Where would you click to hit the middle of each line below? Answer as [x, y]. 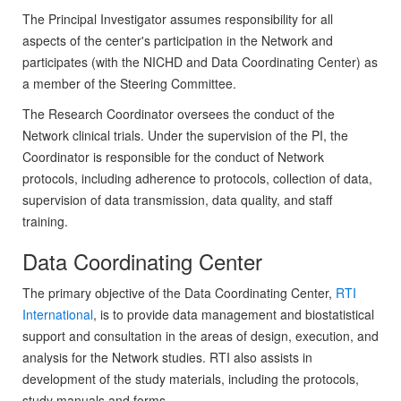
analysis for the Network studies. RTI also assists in [167, 358]
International [58, 315]
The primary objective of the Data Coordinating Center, [179, 293]
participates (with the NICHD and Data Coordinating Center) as [200, 62]
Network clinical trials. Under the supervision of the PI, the [185, 136]
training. [45, 222]
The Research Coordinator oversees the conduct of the [179, 114]
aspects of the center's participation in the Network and [178, 41]
